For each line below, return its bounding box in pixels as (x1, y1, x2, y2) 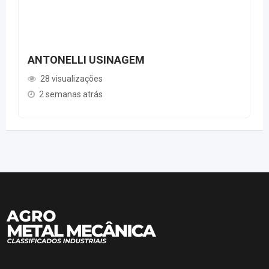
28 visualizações (40, 73, 103, 83)
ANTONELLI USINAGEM (28, 53, 145, 66)
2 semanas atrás (39, 89, 103, 99)
